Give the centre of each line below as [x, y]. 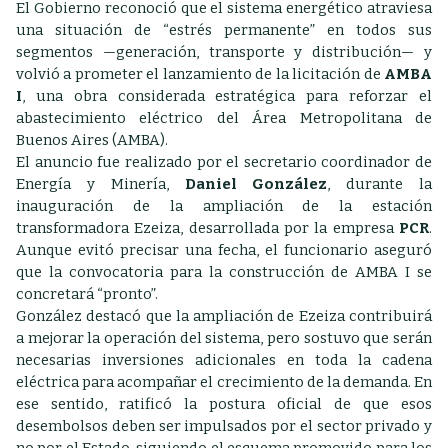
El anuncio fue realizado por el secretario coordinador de [224, 161]
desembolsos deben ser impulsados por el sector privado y [224, 425]
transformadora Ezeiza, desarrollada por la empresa [207, 227]
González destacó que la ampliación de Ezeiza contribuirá [224, 315]
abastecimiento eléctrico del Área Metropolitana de [224, 117]
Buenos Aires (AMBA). [92, 139]
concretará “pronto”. [87, 293]
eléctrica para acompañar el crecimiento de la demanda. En [224, 381]
